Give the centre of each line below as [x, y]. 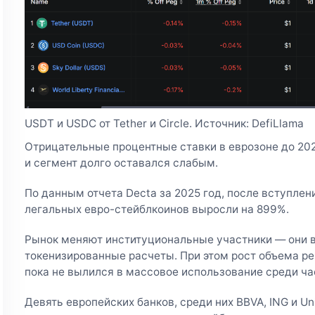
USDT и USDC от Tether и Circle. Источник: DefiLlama [164, 123]
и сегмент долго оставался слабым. [121, 162]
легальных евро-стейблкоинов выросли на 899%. [156, 209]
